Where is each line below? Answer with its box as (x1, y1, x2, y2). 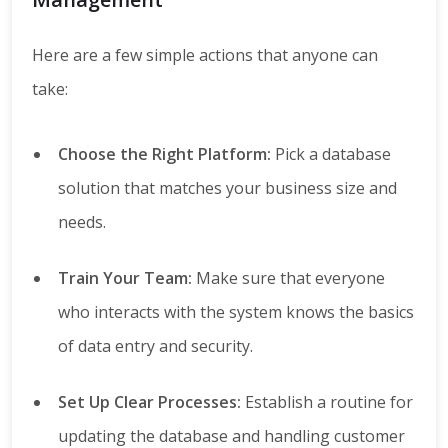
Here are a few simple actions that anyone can (32, 44, 378, 67)
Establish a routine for (241, 391, 413, 414)
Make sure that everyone (192, 267, 385, 290)
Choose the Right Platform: (58, 143, 271, 166)
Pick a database (271, 143, 391, 166)
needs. (58, 211, 106, 234)
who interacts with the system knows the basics (58, 301, 414, 324)
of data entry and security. (58, 335, 253, 358)
